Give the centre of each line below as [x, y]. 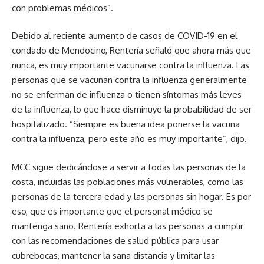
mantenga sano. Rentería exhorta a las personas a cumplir [128, 226]
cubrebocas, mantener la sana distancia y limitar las [113, 255]
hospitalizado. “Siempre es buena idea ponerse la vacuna [126, 124]
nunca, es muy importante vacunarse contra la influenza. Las [131, 65]
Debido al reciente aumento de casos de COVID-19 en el [125, 36]
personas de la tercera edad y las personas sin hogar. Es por [131, 196]
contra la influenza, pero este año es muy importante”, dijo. [129, 139]
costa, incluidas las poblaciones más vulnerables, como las [128, 181]
